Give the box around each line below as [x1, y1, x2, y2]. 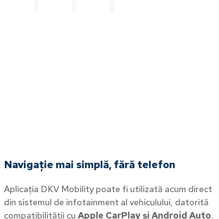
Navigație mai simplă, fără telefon [4, 157, 175, 171]
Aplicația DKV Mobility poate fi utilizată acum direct [4, 183, 212, 195]
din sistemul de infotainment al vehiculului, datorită [4, 196, 209, 208]
